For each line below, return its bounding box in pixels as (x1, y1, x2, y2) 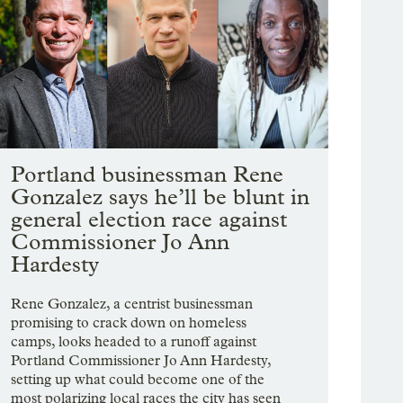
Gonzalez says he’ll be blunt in (11, 184, 310, 210)
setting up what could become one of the (11, 371, 265, 389)
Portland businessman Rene (11, 161, 284, 188)
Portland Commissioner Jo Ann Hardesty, (11, 352, 272, 370)
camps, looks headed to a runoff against (11, 333, 257, 351)
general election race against (11, 206, 288, 233)
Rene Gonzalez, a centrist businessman (11, 295, 254, 313)
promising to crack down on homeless (11, 314, 247, 332)
